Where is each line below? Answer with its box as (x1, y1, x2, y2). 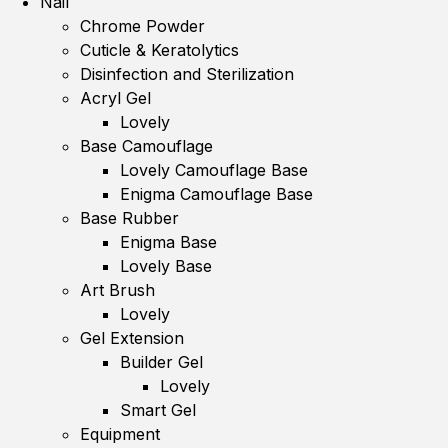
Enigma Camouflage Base (120, 184, 313, 204)
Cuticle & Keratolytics (80, 40, 239, 60)
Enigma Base (120, 232, 217, 252)
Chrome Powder (80, 16, 205, 36)
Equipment (80, 424, 160, 444)
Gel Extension (80, 328, 184, 348)
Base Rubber (80, 208, 179, 228)
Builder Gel (120, 352, 203, 372)
